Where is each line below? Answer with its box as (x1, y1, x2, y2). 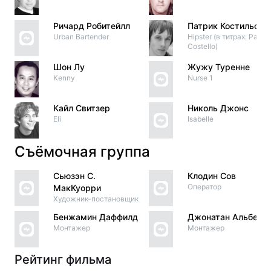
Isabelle (188, 114, 214, 123)
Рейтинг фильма (15, 252, 111, 267)
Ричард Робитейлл (53, 21, 130, 31)
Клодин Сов (188, 171, 236, 181)
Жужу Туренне (188, 62, 250, 72)
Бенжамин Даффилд (53, 212, 138, 222)
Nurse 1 (188, 73, 213, 82)
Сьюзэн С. (53, 171, 96, 181)
